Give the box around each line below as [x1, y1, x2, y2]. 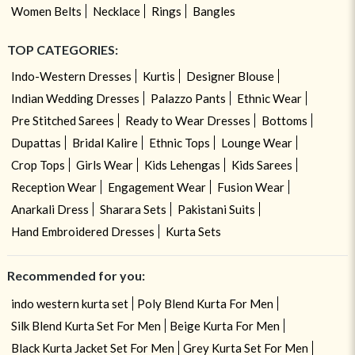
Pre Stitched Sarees [10, 113, 114, 128]
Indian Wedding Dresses [10, 90, 139, 105]
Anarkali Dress [10, 201, 89, 216]
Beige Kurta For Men [169, 318, 280, 333]
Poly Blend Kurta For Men [136, 296, 273, 311]
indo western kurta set [10, 296, 128, 311]
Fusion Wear [216, 179, 284, 194]
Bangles [192, 3, 235, 18]
